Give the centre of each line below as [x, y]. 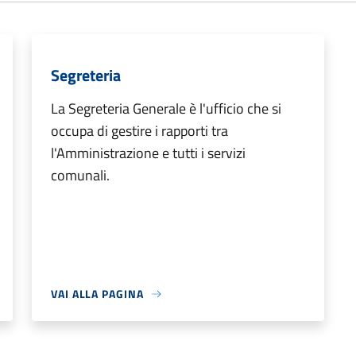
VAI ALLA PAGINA [97, 294]
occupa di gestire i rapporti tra [139, 131]
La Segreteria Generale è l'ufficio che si [166, 109]
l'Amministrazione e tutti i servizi [148, 153]
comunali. [80, 176]
